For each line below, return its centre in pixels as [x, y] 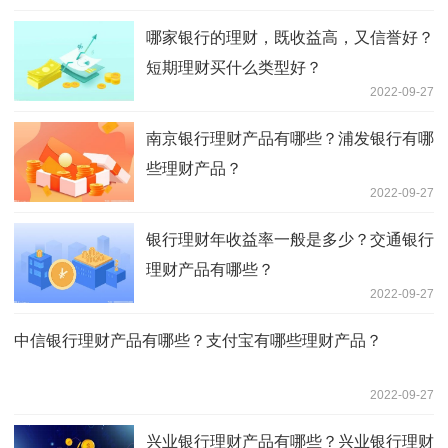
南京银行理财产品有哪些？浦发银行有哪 [290, 138]
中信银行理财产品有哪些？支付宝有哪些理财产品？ [198, 340]
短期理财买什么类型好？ [234, 67]
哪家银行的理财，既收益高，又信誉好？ [290, 37]
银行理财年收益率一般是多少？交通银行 [290, 239]
